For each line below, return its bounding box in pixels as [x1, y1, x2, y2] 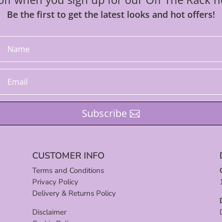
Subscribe [82, 106, 127, 120]
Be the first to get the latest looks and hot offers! [7, 8, 215, 20]
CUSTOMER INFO [32, 149, 105, 162]
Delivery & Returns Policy [32, 188, 116, 198]
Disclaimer [32, 207, 66, 217]
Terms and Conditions [32, 165, 104, 175]
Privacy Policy [32, 176, 78, 187]
